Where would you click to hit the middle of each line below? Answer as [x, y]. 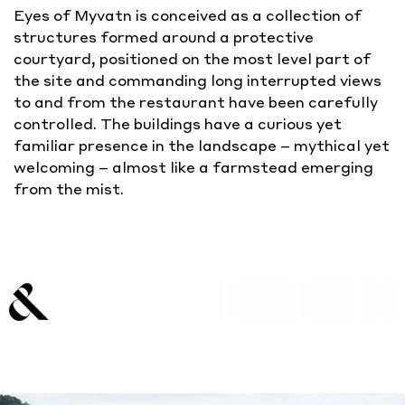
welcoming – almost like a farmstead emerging [193, 167]
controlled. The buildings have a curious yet [178, 124]
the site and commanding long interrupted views [198, 80]
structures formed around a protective [164, 37]
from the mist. [72, 189]
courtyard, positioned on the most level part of [192, 59]
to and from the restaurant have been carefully [196, 102]
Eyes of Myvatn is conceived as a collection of [188, 15]
